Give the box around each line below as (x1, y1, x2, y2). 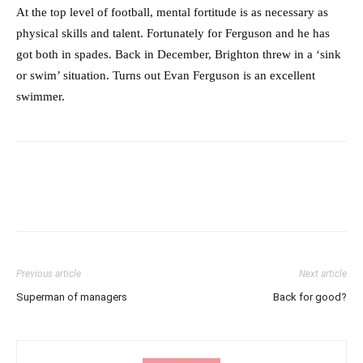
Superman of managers (16, 290, 127, 303)
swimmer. (16, 89, 65, 103)
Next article (299, 267, 347, 280)
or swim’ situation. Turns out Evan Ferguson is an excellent (16, 68, 315, 82)
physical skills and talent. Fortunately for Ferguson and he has (16, 26, 330, 40)
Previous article (16, 267, 81, 280)
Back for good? (273, 290, 347, 303)
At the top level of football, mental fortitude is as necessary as (16, 5, 328, 19)
